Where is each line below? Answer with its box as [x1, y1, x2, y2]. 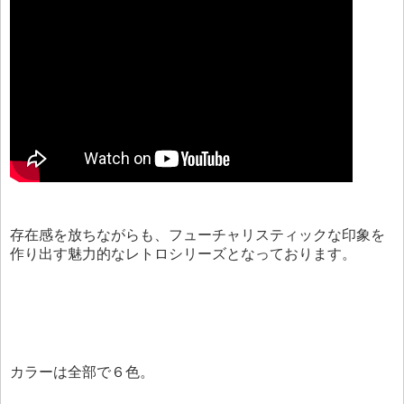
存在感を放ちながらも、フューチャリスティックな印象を [10, 227, 385, 243]
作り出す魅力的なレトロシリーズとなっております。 [10, 246, 356, 262]
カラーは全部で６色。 [10, 364, 154, 381]
